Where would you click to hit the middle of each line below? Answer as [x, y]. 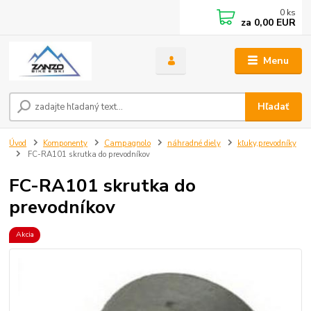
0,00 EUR [274, 23]
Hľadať [274, 107]
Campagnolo [127, 144]
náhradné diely [194, 144]
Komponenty [65, 144]
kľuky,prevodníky [267, 144]
